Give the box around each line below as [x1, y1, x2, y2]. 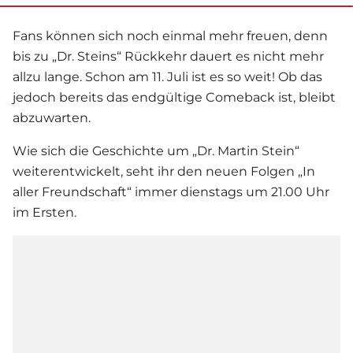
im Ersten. [13, 204, 76, 220]
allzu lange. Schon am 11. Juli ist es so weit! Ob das [13, 69, 322, 84]
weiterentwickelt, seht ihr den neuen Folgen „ [13, 163, 303, 179]
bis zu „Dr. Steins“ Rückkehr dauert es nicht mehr [13, 48, 324, 64]
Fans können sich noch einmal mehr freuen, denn [13, 28, 328, 43]
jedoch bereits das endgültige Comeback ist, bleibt [13, 89, 336, 105]
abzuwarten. [13, 110, 91, 125]
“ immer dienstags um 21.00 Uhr [127, 184, 329, 199]
